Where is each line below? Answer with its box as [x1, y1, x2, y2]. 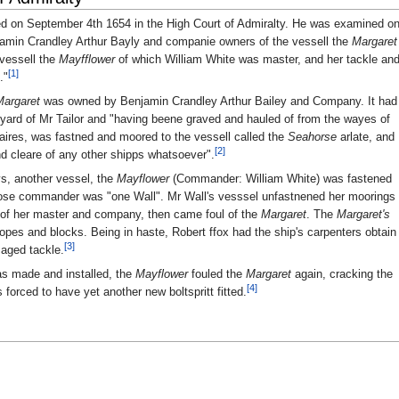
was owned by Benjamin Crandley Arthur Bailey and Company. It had [40, 94, 397, 109]
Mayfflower [59, 53, 115, 67]
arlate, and [337, 130, 395, 144]
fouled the [188, 266, 246, 281]
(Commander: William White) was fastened [169, 171, 392, 185]
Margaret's [337, 207, 390, 221]
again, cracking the [291, 266, 393, 281]
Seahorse [288, 130, 337, 144]
